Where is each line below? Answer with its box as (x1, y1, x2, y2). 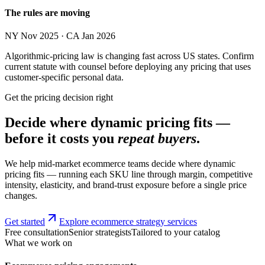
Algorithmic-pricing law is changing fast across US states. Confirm (5, 50, 254, 61)
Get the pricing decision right (5, 92, 113, 102)
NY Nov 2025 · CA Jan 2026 (5, 30, 115, 41)
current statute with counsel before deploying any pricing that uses (5, 61, 251, 72)
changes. (5, 190, 37, 201)
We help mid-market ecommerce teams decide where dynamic (5, 158, 235, 169)
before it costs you (5, 130, 114, 146)
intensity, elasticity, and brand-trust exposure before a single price (5, 179, 247, 190)
